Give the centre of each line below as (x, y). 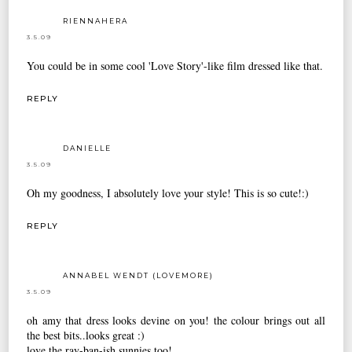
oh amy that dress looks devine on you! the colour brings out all (176, 320)
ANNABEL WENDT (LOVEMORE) (139, 275)
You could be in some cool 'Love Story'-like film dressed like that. (175, 66)
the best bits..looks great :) (86, 335)
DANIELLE (88, 148)
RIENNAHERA (96, 21)
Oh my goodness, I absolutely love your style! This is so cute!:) (168, 192)
